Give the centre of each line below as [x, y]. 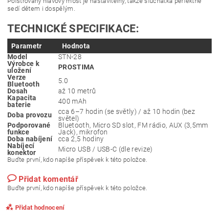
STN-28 [70, 57]
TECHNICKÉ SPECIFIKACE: [73, 29]
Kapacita [22, 98]
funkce [18, 132]
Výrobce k [23, 64]
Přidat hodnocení [40, 208]
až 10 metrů [77, 91]
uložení [20, 70]
